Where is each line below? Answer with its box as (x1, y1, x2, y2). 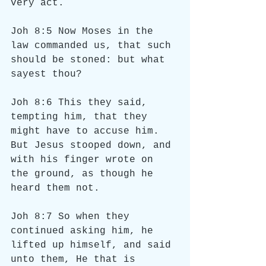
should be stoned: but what (11, 55, 171, 65)
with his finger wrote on (11, 154, 159, 165)
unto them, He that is (11, 254, 141, 265)
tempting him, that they (11, 112, 153, 122)
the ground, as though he (11, 169, 159, 179)
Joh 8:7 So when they (11, 211, 135, 222)
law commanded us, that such (11, 40, 177, 51)
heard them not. (11, 183, 100, 194)
